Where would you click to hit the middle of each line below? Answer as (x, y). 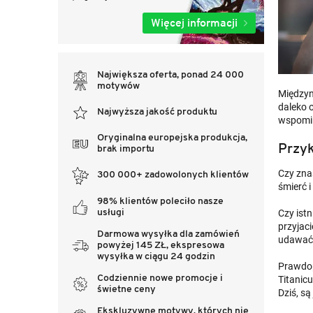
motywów (118, 86)
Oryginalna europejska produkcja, (172, 138)
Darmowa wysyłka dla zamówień (168, 234)
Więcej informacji (194, 22)
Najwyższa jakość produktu (157, 112)
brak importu (126, 149)
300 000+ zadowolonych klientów (173, 175)
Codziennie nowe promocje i (160, 278)
